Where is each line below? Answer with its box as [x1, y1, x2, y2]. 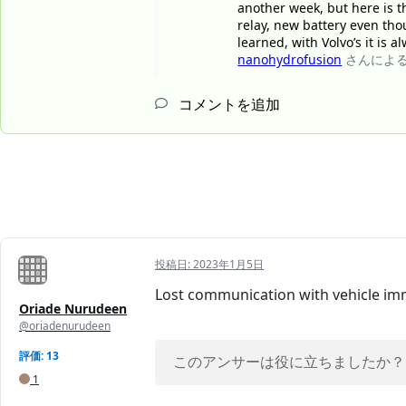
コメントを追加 [175, 94, 280, 115]
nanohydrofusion [237, 51, 343, 69]
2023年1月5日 [193, 256, 264, 273]
